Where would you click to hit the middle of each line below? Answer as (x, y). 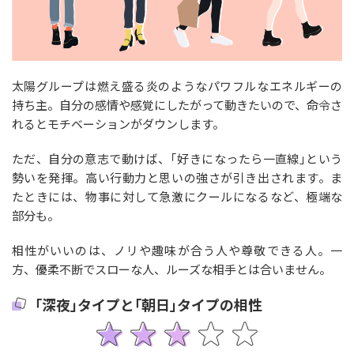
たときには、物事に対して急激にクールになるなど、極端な (177, 196)
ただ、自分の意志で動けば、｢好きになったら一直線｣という (177, 158)
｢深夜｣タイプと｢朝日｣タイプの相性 (148, 304)
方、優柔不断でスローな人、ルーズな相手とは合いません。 (171, 269)
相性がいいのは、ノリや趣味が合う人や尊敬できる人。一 (177, 250)
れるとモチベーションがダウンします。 (118, 123)
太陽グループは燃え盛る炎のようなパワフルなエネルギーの (177, 85)
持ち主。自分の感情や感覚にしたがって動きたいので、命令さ (177, 104)
